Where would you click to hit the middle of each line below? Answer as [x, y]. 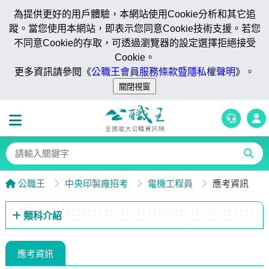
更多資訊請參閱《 [53, 72]
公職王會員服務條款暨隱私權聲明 [163, 72]
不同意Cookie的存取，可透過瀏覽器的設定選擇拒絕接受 [134, 43]
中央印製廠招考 [96, 183]
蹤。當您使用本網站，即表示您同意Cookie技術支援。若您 [134, 29]
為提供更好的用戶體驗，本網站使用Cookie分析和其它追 [134, 14]
